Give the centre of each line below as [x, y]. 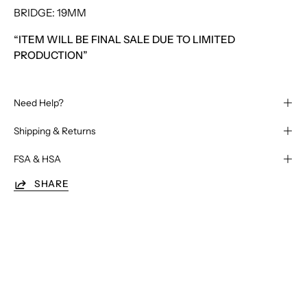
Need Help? [39, 102]
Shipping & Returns [54, 131]
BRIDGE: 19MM [50, 13]
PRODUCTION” [51, 55]
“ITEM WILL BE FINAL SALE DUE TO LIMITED [124, 39]
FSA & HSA [37, 159]
